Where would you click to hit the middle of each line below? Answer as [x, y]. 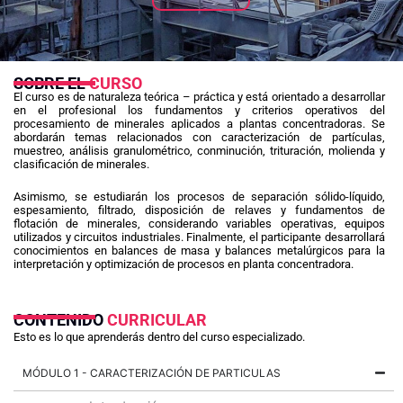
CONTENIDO [58, 319]
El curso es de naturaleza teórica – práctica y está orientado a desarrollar [199, 97]
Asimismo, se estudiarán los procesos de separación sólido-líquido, [199, 197]
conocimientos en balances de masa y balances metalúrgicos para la [199, 251]
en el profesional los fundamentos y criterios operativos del [199, 111]
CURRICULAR [157, 319]
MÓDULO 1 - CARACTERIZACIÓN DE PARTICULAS [152, 373]
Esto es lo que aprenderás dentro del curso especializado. [159, 337]
